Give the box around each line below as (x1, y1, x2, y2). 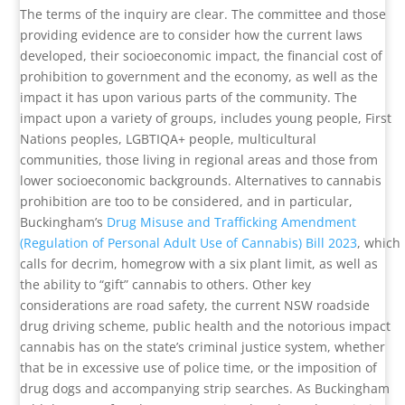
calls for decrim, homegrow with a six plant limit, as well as (20, 255, 379, 273)
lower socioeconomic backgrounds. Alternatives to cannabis (20, 172, 382, 190)
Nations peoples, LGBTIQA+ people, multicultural (20, 130, 317, 148)
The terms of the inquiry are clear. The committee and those (20, 5, 387, 24)
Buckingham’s (20, 213, 108, 231)
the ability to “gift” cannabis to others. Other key (20, 276, 312, 294)
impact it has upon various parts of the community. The (20, 89, 358, 107)
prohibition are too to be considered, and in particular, (20, 193, 353, 211)
